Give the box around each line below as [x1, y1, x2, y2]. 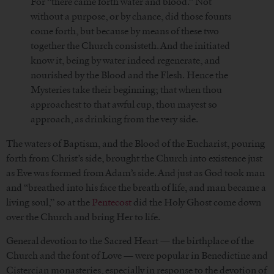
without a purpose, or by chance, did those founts [31, 10, 231, 23]
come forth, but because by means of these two [31, 25, 219, 37]
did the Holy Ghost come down [131, 196, 261, 209]
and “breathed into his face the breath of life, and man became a [6, 182, 266, 194]
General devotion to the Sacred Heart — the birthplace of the [6, 234, 254, 246]
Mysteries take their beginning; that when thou [31, 84, 222, 96]
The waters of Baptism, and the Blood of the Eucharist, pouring [6, 138, 265, 150]
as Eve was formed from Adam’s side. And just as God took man [6, 167, 265, 179]
